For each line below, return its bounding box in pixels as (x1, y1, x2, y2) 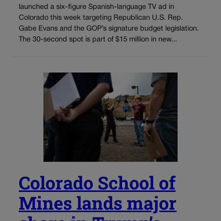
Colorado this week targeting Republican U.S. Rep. (19, 15, 183, 22)
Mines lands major (19, 191, 177, 215)
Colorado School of (19, 171, 176, 195)
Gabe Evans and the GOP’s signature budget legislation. (19, 26, 199, 33)
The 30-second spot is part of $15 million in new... (19, 37, 177, 43)
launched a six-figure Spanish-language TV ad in (19, 4, 174, 11)
